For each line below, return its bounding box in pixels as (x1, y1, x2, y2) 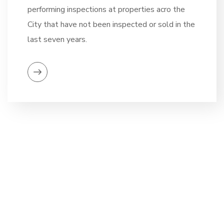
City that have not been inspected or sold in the (27, 19, 195, 30)
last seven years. (27, 34, 87, 45)
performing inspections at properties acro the (27, 4, 185, 15)
